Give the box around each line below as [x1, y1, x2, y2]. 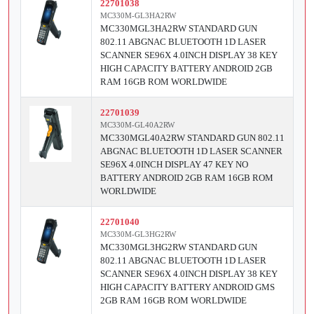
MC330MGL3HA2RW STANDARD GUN [100, 23, 257, 34]
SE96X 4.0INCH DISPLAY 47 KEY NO [100, 159, 248, 170]
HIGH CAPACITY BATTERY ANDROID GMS [100, 282, 275, 293]
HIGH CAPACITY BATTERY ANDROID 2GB [100, 63, 273, 74]
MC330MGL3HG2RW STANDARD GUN [100, 242, 257, 253]
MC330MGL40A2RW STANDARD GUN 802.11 [100, 132, 285, 144]
